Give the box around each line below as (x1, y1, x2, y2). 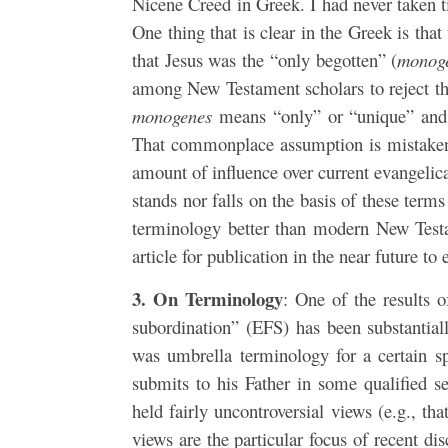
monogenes (132, 102, 212, 128)
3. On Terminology (132, 284, 284, 312)
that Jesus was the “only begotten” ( (132, 46, 398, 72)
